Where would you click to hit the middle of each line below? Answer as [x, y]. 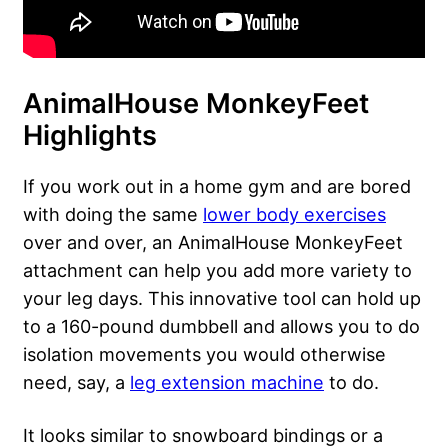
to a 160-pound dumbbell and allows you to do [221, 326]
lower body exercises [294, 214]
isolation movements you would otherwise [204, 354]
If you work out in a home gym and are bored [217, 186]
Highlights [90, 136]
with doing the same [113, 214]
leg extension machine [227, 382]
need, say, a [76, 382]
